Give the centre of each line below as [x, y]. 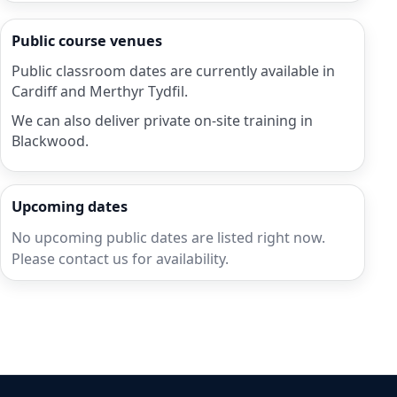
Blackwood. [50, 141]
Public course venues [87, 41]
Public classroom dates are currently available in [173, 71]
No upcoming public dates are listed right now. [168, 238]
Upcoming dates [70, 207]
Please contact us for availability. [120, 259]
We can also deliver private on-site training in [162, 121]
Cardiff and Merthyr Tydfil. [100, 92]
